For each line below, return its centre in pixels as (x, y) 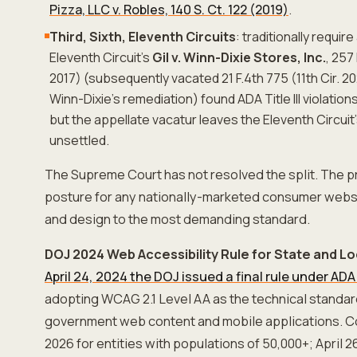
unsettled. (79, 140)
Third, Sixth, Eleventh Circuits (143, 37)
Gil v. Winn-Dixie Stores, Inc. (239, 57)
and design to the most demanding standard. (177, 219)
